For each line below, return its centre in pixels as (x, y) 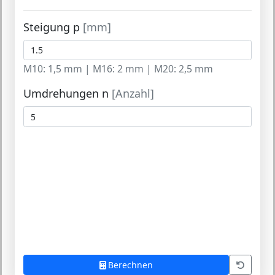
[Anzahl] (133, 94)
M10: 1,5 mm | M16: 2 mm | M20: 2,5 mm (118, 69)
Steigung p (53, 27)
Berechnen (131, 265)
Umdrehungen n (68, 94)
